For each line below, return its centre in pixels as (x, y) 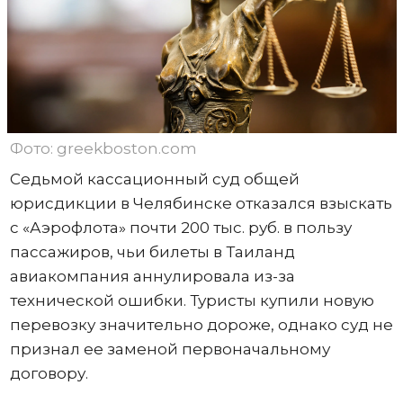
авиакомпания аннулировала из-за (152, 276)
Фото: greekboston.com (103, 148)
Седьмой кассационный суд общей (154, 179)
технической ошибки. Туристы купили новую (192, 300)
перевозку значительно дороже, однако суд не (201, 324)
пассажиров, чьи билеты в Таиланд (152, 251)
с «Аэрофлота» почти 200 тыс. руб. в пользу (180, 227)
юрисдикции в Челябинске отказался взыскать (201, 203)
